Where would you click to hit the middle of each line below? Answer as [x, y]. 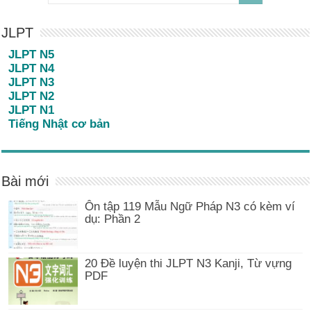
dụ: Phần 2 [113, 219]
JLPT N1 [32, 110]
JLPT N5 [32, 55]
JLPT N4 [32, 69]
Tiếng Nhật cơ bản [59, 124]
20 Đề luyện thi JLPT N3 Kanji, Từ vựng [188, 263]
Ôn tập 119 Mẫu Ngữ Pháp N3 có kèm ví [190, 207]
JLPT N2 [32, 96]
